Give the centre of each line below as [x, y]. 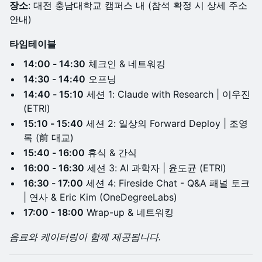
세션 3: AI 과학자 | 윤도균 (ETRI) [155, 168]
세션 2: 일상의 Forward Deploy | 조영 [166, 123]
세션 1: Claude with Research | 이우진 [167, 94]
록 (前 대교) [49, 137]
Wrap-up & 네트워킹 [129, 212]
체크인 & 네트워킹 [125, 64]
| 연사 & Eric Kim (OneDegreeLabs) [100, 197]
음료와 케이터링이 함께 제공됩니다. [85, 237]
